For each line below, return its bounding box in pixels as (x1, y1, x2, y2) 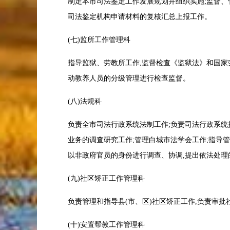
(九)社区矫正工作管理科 (68, 175, 145, 182)
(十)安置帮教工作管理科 (68, 221, 145, 228)
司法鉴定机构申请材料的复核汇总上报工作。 (68, 13, 212, 21)
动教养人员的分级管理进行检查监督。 (68, 74, 190, 82)
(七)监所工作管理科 (68, 36, 130, 44)
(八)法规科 (68, 98, 102, 105)
